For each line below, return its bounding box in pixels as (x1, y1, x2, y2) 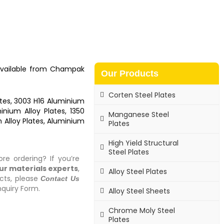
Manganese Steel (108, 109, 169, 119)
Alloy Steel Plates (108, 166, 167, 176)
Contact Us (40, 174, 80, 182)
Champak (50, 63, 85, 74)
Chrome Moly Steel (108, 205, 175, 215)
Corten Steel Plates (108, 89, 176, 100)
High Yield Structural (108, 137, 179, 148)
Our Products (101, 68, 159, 78)
